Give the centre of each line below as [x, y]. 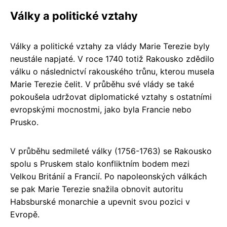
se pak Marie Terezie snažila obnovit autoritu [97, 189]
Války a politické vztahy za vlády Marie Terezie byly [110, 46]
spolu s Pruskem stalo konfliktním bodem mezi [100, 164]
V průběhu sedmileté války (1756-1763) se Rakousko [111, 151]
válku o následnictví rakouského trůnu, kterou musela [112, 72]
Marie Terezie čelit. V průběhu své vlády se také [102, 84]
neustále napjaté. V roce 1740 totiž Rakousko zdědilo [112, 59]
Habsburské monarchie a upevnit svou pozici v [100, 202]
